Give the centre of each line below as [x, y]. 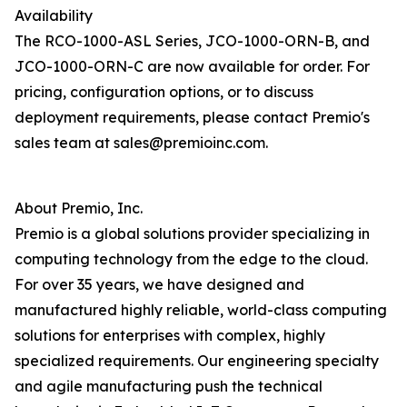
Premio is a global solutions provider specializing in [192, 234]
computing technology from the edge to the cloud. [191, 259]
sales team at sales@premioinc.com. [141, 143]
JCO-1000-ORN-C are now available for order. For [192, 67]
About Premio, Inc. [79, 208]
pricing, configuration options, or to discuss [164, 92]
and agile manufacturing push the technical [169, 387]
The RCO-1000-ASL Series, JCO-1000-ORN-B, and [192, 41]
